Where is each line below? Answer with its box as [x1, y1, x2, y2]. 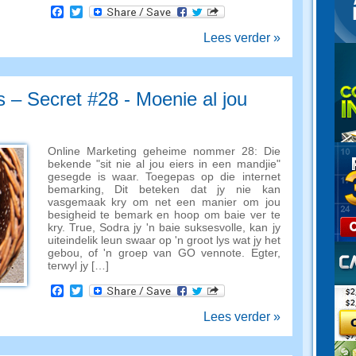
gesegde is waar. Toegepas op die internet [47, 170, 281, 183]
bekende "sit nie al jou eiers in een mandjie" [47, 157, 281, 170]
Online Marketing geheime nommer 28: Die [47, 145, 281, 157]
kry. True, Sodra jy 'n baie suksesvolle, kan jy [47, 221, 281, 234]
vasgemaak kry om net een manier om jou [47, 195, 281, 208]
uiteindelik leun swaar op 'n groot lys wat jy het [47, 234, 281, 246]
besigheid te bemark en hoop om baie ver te [47, 208, 281, 221]
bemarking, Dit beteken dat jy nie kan [47, 183, 281, 195]
